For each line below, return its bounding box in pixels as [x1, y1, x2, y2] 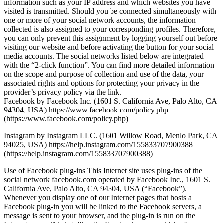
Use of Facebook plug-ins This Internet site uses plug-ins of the [4, 166, 202, 175]
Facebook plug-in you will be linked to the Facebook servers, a [4, 202, 202, 211]
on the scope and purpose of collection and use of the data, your [4, 69, 204, 78]
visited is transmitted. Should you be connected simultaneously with [4, 6, 216, 15]
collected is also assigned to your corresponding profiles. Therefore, [4, 24, 216, 33]
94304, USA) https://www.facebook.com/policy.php [4, 105, 168, 114]
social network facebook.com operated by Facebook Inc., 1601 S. [4, 175, 210, 184]
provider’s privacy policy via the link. [4, 87, 121, 96]
